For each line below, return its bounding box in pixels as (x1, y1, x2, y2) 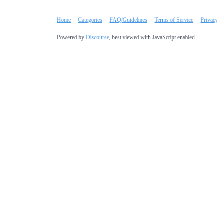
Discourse (86, 33, 109, 41)
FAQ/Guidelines (109, 16, 147, 23)
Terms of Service (155, 16, 193, 23)
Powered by (57, 33, 86, 41)
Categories (78, 16, 102, 23)
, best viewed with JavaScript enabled (109, 33, 195, 41)
